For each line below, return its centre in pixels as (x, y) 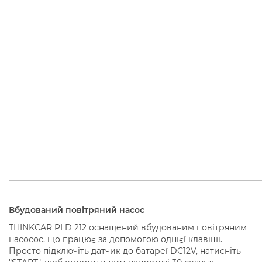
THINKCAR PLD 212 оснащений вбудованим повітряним (128, 227)
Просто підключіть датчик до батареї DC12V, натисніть (125, 251)
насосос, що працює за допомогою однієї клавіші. (116, 239)
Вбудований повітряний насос (77, 210)
